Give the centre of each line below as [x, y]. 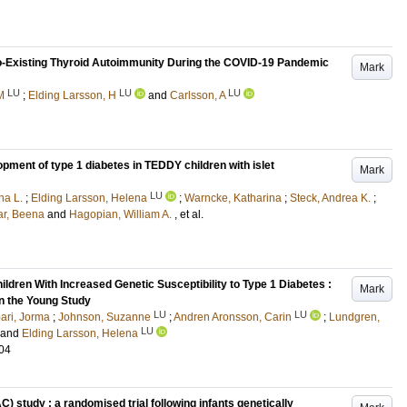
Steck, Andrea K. [330, 198]
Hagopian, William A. [120, 214]
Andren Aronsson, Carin [233, 317]
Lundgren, [354, 317]
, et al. [189, 214]
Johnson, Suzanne [104, 317]
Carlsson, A [198, 95]
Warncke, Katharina [233, 198]
